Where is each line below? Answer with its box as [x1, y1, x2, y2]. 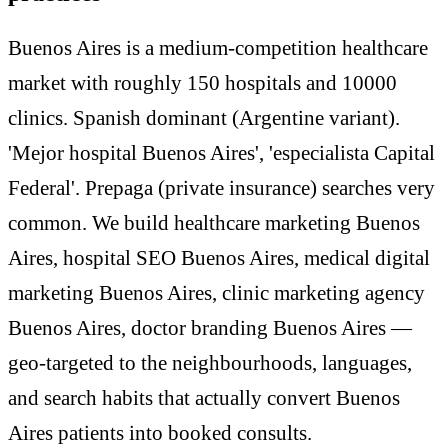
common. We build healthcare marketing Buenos [8, 211, 420, 236]
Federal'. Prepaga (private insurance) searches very [8, 176, 435, 201]
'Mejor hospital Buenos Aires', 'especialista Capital [8, 141, 435, 166]
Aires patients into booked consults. [8, 421, 312, 446]
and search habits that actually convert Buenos [8, 386, 400, 411]
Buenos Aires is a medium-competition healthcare [8, 36, 428, 61]
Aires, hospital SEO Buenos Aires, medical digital [8, 246, 430, 271]
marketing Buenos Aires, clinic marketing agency [8, 281, 425, 306]
